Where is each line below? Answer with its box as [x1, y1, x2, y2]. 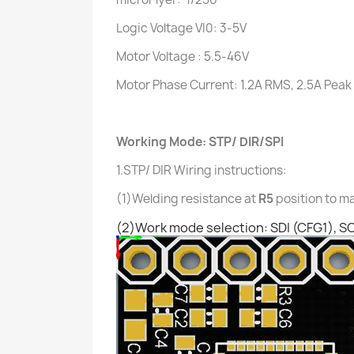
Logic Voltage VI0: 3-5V [116, 20, 247, 36]
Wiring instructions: [174, 162, 287, 179]
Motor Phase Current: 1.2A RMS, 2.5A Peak [116, 77, 352, 93]
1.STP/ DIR [116, 162, 174, 179]
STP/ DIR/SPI [209, 134, 284, 150]
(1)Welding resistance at [116, 190, 258, 207]
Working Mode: [116, 134, 209, 150]
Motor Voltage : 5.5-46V [116, 48, 249, 65]
